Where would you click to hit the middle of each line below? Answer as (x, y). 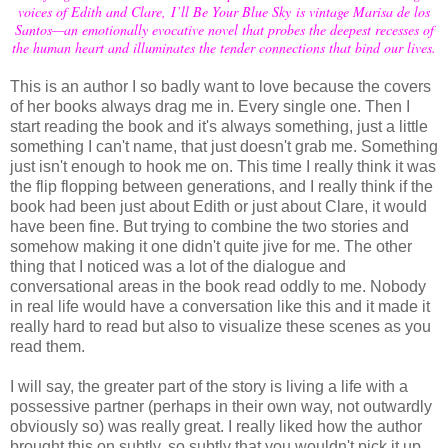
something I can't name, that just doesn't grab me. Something (224, 146)
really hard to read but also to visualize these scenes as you (220, 326)
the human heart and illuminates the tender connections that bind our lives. (224, 47)
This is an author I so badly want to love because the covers (220, 86)
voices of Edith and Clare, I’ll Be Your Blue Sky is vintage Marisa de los (224, 11)
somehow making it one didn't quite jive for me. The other (211, 246)
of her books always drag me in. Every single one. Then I (210, 106)
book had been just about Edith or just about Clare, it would (218, 206)
